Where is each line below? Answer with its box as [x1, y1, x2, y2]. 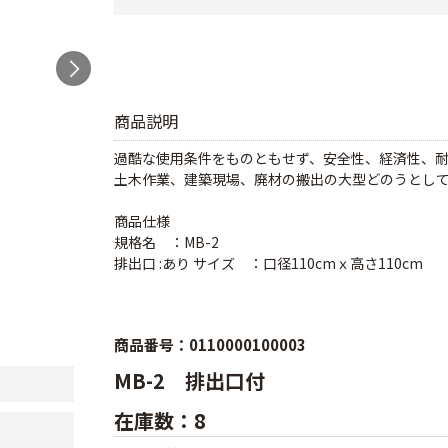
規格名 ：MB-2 [114, 232, 219, 252]
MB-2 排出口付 [114, 366, 270, 395]
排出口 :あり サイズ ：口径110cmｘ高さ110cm [114, 253, 423, 273]
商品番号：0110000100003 [114, 334, 306, 355]
